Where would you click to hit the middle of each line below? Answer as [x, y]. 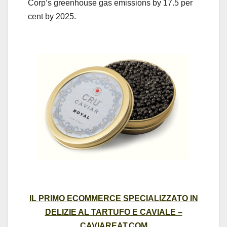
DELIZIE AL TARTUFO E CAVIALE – [113, 212]
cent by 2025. [52, 17]
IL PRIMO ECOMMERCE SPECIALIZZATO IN [113, 199]
